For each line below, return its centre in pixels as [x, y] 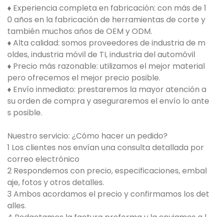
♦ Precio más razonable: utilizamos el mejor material [106, 66]
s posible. [25, 113]
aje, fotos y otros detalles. [56, 183]
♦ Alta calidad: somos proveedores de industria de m [106, 43]
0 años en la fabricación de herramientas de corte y [106, 20]
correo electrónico [43, 159]
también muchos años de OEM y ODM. [80, 31]
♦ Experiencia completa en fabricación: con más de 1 [107, 8]
